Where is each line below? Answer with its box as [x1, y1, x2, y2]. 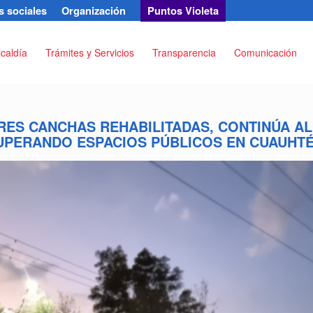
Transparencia [152, 45, 216, 59]
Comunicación [233, 45, 297, 59]
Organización [61, 3, 126, 18]
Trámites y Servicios [45, 45, 134, 59]
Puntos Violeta [147, 3, 219, 18]
